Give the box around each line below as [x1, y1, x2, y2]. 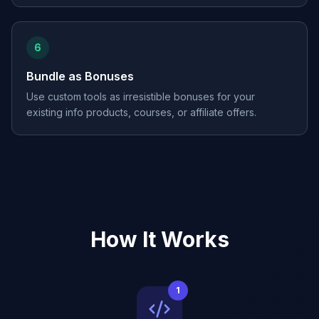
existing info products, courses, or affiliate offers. [26, 106, 256, 118]
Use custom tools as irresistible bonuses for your [26, 90, 255, 103]
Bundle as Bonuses [26, 69, 134, 83]
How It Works [90, 226, 229, 252]
